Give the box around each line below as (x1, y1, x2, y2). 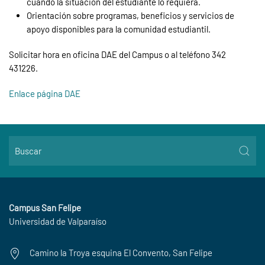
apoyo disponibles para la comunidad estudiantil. (27, 24, 211, 34)
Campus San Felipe (9, 202, 81, 213)
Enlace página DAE (9, 88, 80, 99)
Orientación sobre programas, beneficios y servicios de (27, 10, 234, 21)
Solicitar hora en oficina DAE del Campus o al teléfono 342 (9, 49, 226, 60)
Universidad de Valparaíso (9, 216, 106, 227)
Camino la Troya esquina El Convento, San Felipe (30, 247, 212, 258)
